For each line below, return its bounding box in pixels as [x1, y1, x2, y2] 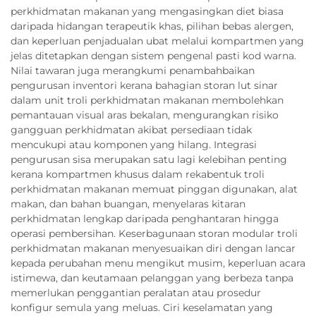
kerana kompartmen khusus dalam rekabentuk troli [11, 167, 265, 181]
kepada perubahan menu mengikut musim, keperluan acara [11, 256, 305, 269]
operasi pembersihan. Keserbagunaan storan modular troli [11, 226, 298, 240]
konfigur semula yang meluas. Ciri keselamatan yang [11, 300, 273, 314]
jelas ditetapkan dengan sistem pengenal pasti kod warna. [11, 49, 296, 62]
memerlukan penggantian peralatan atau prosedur [11, 286, 261, 299]
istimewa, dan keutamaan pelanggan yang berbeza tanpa [11, 271, 293, 284]
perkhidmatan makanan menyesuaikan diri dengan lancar [11, 241, 296, 255]
